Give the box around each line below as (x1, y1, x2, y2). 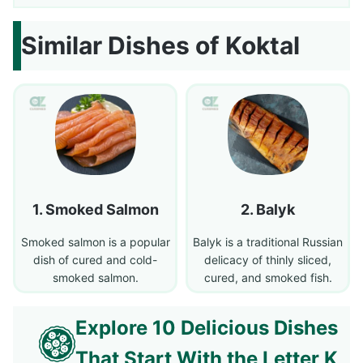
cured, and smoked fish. (203, 271, 332, 285)
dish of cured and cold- (33, 253, 157, 267)
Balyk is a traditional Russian (193, 235, 343, 250)
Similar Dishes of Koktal (21, 31, 300, 61)
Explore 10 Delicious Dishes (75, 316, 338, 340)
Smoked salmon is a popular (20, 235, 170, 250)
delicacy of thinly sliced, (204, 253, 331, 267)
